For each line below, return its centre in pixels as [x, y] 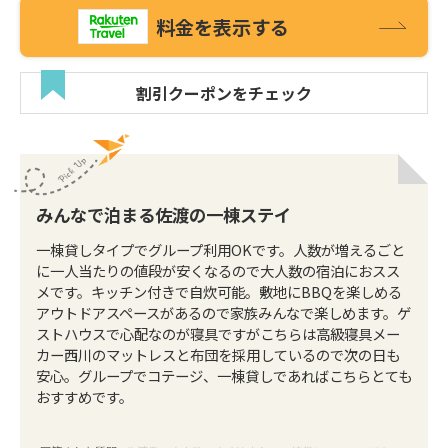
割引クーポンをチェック [224, 93]
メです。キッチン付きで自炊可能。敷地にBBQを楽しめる [219, 291]
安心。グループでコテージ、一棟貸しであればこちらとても [224, 375]
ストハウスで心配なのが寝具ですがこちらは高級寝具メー [218, 333]
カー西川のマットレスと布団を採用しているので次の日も [218, 354]
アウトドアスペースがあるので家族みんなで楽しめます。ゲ [223, 312]
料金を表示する [222, 26]
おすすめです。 [84, 396]
